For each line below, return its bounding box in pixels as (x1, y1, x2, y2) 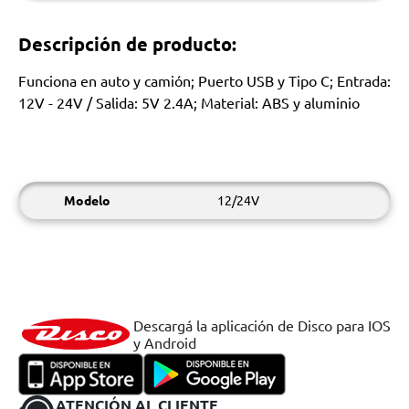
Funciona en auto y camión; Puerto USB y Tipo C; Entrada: (18, 71, 391, 89)
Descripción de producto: (18, 32, 236, 56)
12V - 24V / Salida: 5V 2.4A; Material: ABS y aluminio (18, 93, 360, 111)
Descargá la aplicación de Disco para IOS (133, 316, 391, 334)
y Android (133, 333, 196, 351)
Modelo (64, 192, 110, 208)
